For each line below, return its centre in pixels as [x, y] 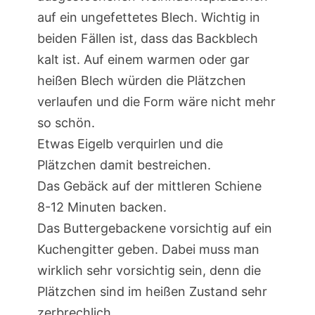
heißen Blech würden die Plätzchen [141, 80]
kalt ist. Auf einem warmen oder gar [143, 59]
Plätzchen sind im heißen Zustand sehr [152, 291]
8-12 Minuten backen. [102, 207]
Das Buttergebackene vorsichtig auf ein [154, 228]
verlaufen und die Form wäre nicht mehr [156, 101]
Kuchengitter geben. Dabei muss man [148, 249]
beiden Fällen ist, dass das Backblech [147, 38]
